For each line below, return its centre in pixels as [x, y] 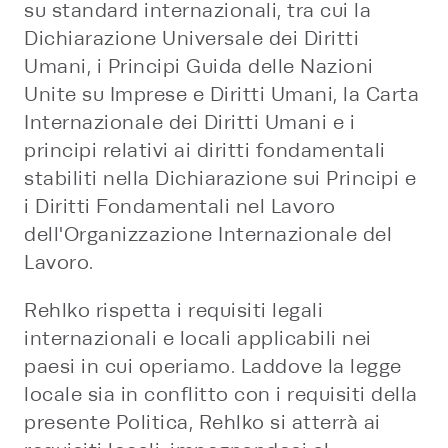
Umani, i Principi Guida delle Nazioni [199, 66]
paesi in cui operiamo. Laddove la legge [213, 366]
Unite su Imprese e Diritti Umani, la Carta [221, 94]
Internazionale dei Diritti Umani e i [189, 122]
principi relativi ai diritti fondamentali [205, 150]
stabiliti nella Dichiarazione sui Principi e [220, 178]
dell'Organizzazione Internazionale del [208, 234]
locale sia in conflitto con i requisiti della [221, 394]
